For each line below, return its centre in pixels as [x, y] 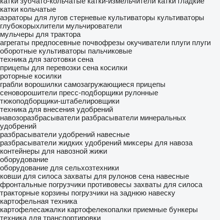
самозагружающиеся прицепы [115, 84]
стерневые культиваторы [112, 17]
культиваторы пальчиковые [85, 51]
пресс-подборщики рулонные [109, 93]
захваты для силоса [168, 184]
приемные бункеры [165, 209]
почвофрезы [104, 42]
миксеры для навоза [158, 143]
